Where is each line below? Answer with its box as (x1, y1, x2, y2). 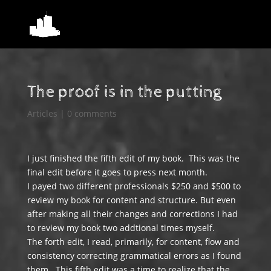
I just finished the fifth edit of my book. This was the (27, 152, 240, 164)
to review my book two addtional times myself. (27, 222, 215, 233)
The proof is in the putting (27, 82, 221, 102)
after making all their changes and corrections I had (27, 208, 238, 220)
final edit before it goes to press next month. (27, 166, 207, 178)
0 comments (67, 108, 117, 119)
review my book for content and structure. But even (27, 194, 236, 206)
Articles (27, 108, 57, 119)
